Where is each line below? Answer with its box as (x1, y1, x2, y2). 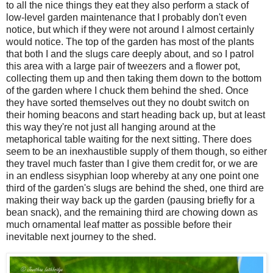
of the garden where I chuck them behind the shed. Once (6, 85, 249, 96)
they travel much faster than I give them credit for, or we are (6, 158, 258, 169)
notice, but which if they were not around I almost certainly (6, 24, 254, 35)
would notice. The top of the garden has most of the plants (6, 36, 254, 47)
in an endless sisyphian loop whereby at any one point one (6, 170, 259, 181)
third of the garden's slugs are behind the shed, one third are (6, 182, 264, 193)
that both (6, 48, 46, 59)
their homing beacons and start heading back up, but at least (6, 109, 265, 120)
